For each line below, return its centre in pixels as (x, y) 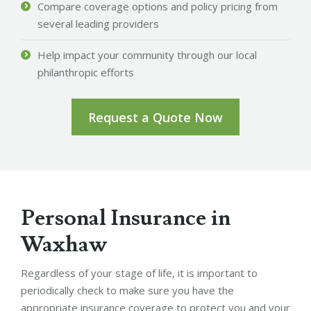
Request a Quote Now (155, 117)
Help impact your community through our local (147, 54)
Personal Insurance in (126, 218)
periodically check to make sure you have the (127, 290)
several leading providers (98, 23)
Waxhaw (64, 244)
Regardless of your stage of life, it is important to (139, 272)
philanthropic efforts (86, 72)
